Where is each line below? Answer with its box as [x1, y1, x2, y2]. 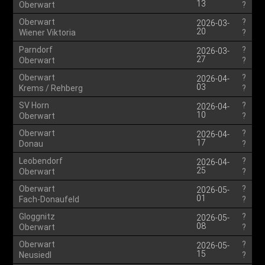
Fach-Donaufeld [19, 195, 80, 204]
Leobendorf [19, 156, 63, 166]
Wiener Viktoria [19, 28, 76, 37]
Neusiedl [19, 250, 52, 260]
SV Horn [19, 101, 50, 110]
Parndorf [19, 45, 53, 54]
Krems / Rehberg [19, 83, 83, 93]
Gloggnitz [19, 212, 56, 221]
